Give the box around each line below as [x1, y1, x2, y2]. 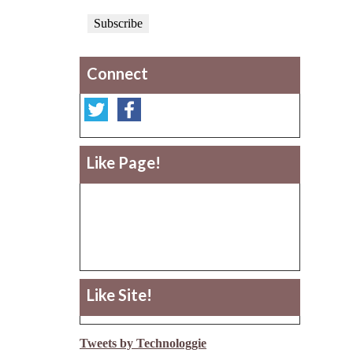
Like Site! [87, 285, 152, 305]
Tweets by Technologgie [80, 336, 206, 351]
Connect [87, 63, 148, 83]
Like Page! [87, 152, 161, 172]
